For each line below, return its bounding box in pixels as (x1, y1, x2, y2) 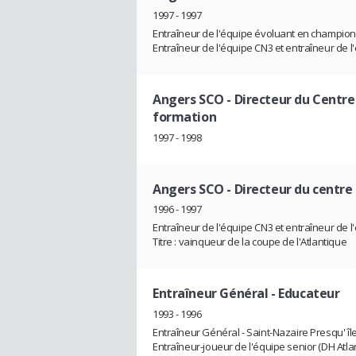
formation (153, 108, 217, 126)
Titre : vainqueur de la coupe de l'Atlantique (153, 234, 347, 250)
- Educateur (268, 284, 340, 303)
